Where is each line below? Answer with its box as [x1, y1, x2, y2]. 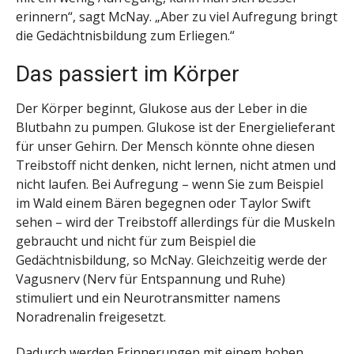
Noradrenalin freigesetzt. [16, 308, 166, 326]
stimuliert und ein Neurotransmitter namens [16, 289, 281, 307]
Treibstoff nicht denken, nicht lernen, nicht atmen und [16, 156, 336, 175]
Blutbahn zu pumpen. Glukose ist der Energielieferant [16, 119, 335, 137]
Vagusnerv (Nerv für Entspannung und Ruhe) [16, 270, 285, 288]
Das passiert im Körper [16, 61, 239, 88]
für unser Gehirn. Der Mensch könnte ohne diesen [16, 137, 314, 156]
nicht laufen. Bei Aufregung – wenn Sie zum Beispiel [16, 175, 323, 194]
